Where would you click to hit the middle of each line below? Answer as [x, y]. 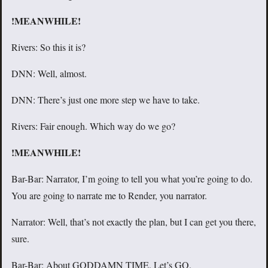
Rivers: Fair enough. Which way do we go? [93, 126]
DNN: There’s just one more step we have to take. [106, 100]
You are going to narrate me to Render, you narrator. [109, 196]
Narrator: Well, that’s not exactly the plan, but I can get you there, [134, 222]
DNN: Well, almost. [49, 74]
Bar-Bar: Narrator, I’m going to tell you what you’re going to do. [132, 179]
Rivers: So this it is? [48, 47]
